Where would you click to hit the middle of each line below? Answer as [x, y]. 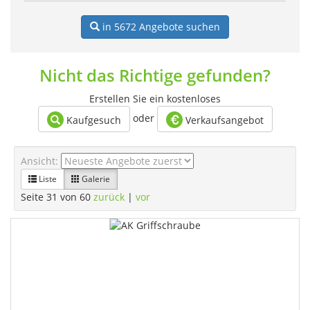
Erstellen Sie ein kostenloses [155, 99]
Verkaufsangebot [223, 120]
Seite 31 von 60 [57, 197]
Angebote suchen [178, 27]
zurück [109, 197]
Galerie [95, 179]
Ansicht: [41, 161]
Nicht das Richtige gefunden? [155, 75]
